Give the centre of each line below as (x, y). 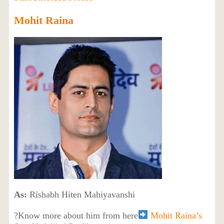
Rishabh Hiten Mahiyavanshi (81, 194)
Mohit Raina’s (176, 215)
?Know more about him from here (76, 215)
